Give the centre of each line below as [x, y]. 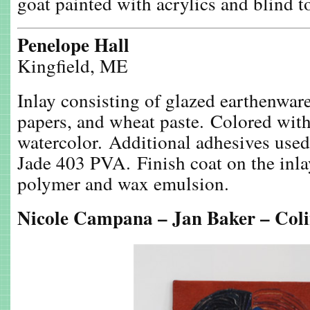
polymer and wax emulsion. [123, 183]
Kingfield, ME [73, 65]
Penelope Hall [73, 45]
